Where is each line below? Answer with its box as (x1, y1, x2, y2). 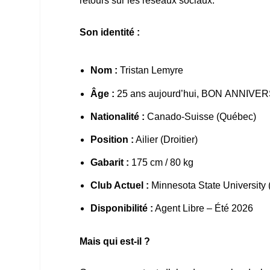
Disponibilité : (90, 203, 154, 214)
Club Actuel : (90, 180, 149, 191)
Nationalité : (90, 111, 145, 122)
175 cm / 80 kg (129, 157, 194, 168)
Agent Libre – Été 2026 (153, 203, 254, 214)
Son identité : (80, 27, 140, 37)
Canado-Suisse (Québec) (145, 111, 257, 122)
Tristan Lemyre (118, 65, 184, 76)
